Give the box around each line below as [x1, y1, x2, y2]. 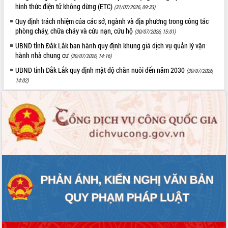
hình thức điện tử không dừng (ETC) [15, 1, 115, 11]
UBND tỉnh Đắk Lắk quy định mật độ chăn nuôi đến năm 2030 [15, 65, 187, 75]
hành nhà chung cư [15, 50, 71, 60]
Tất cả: [4, 3, 24, 13]
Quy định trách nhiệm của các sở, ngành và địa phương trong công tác [15, 16, 209, 26]
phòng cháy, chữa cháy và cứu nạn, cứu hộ [15, 25, 135, 36]
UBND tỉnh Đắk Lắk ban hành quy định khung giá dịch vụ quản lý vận [15, 40, 206, 50]
